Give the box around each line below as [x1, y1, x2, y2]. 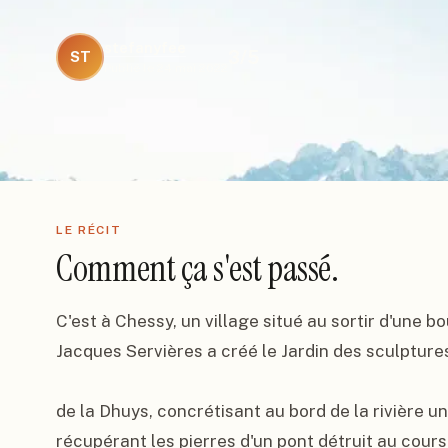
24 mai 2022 [157, 61, 228, 75]
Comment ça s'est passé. [56, 245, 339, 292]
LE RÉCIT [56, 223, 122, 237]
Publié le [104, 61, 154, 75]
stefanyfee [104, 39, 186, 56]
